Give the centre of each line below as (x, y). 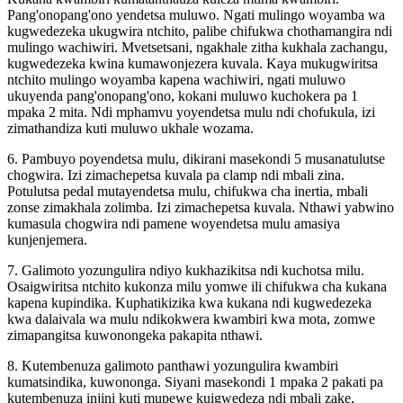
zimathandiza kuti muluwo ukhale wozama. (130, 128)
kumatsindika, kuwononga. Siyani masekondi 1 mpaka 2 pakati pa (195, 381)
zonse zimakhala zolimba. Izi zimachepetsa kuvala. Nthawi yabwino (201, 207)
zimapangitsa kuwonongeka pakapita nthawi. (135, 335)
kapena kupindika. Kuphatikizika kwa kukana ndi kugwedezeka (189, 302)
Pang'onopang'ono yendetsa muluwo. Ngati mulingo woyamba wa (196, 14)
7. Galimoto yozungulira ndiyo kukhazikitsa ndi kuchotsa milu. (186, 270)
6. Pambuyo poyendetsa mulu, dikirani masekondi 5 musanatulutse (196, 158)
